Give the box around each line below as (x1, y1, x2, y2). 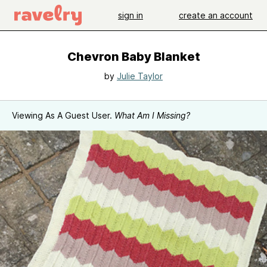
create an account (179, 10, 253, 20)
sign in (118, 10, 143, 20)
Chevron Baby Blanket (67, 49, 200, 64)
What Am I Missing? (114, 110, 190, 120)
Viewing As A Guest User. (12, 110, 114, 120)
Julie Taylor (117, 71, 163, 81)
